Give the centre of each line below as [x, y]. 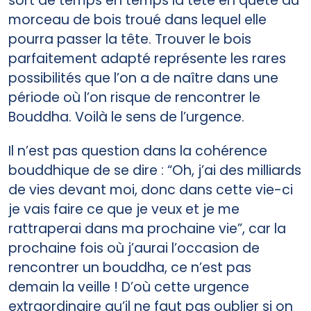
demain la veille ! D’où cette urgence [129, 287]
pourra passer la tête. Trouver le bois [130, 39]
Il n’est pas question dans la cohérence [138, 151]
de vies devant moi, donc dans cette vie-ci [151, 190]
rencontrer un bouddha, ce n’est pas [130, 267]
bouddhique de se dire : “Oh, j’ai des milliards [155, 170]
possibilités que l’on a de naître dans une [143, 78]
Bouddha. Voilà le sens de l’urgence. [126, 117]
